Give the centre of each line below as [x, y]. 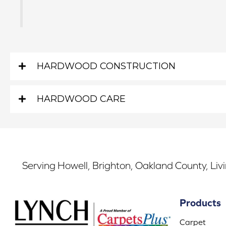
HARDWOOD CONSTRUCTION [106, 66]
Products [200, 202]
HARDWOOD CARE [81, 99]
